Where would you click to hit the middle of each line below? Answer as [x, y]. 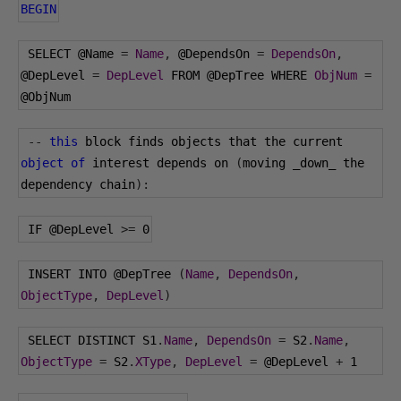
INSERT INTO [71, 274]
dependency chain [78, 184]
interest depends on [160, 163]
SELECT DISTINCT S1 [92, 340]
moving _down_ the [303, 163]
